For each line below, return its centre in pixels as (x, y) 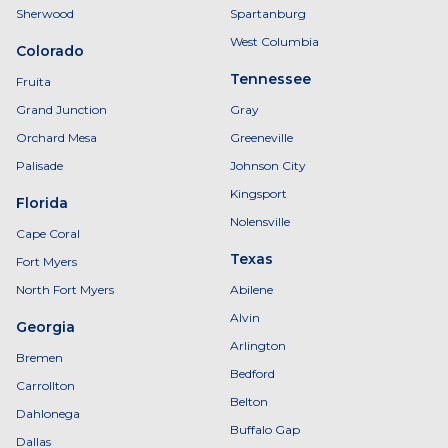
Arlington (258, 345)
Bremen (39, 357)
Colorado (50, 51)
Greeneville (261, 137)
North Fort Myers (65, 289)
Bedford (252, 373)
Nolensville (260, 221)
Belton (249, 401)
